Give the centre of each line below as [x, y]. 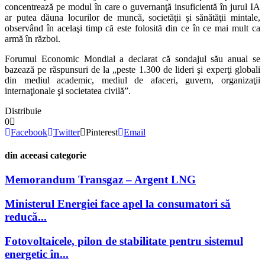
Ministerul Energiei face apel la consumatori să [118, 204]
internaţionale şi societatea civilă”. [68, 91]
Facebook [29, 132]
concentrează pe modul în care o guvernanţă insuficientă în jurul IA [132, 7]
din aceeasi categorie [46, 156]
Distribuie [23, 111]
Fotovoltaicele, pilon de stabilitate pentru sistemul [124, 241]
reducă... [26, 217]
